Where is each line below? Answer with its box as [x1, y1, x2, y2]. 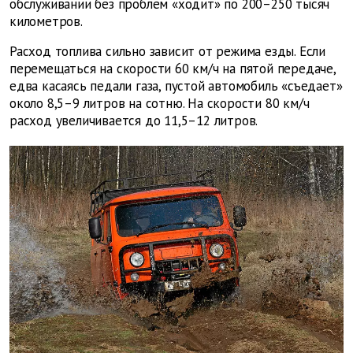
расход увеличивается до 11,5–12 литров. [9, 112, 258, 130]
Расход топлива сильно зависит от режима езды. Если [9, 43, 325, 61]
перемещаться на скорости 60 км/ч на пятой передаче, [9, 60, 336, 78]
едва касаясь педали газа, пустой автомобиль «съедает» [9, 77, 343, 95]
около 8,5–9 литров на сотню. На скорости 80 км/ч [9, 95, 310, 113]
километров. [9, 13, 83, 31]
